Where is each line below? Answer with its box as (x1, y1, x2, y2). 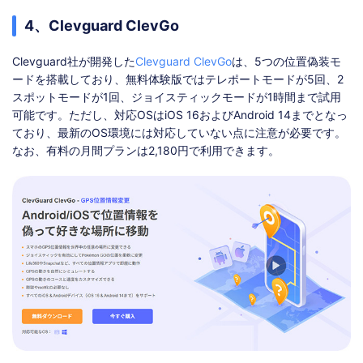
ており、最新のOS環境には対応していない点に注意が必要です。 (12, 126, 346, 140)
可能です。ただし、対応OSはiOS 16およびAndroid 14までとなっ (12, 108, 348, 122)
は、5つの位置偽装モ (232, 54, 341, 69)
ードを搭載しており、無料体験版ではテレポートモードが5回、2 (12, 72, 344, 87)
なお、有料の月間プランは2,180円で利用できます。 (12, 143, 280, 158)
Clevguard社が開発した (12, 54, 135, 69)
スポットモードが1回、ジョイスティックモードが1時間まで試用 (12, 90, 341, 105)
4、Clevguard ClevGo (24, 17, 179, 35)
